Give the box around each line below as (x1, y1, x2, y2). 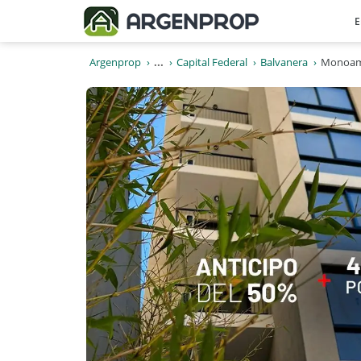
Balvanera (260, 55, 308, 69)
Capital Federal (176, 55, 247, 69)
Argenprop (89, 55, 141, 69)
